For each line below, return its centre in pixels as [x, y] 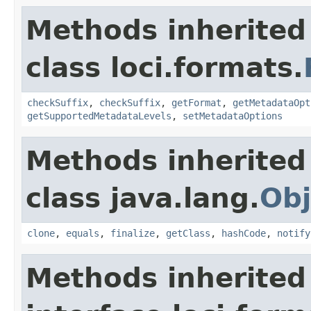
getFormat [196, 102]
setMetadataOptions [233, 116]
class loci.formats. [165, 67]
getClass [188, 233]
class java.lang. [143, 198]
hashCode [244, 233]
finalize [133, 233]
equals [83, 233]
